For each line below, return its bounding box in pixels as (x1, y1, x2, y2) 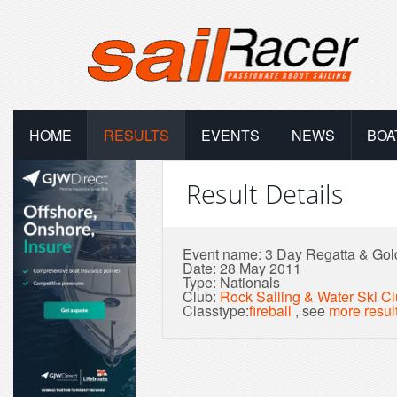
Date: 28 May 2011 (183, 257, 302, 278)
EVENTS (200, 124, 260, 145)
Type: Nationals (183, 271, 281, 292)
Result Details (185, 176, 344, 212)
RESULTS (103, 124, 169, 145)
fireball (249, 300, 292, 321)
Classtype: (183, 300, 250, 321)
